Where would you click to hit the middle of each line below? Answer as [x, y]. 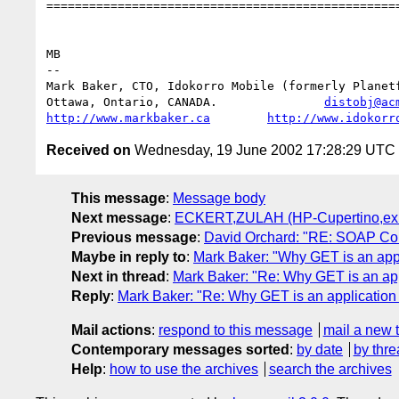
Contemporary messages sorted [180, 349]
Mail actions [111, 330]
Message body [219, 198]
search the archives [330, 369]
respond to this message [236, 330]
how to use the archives [184, 369]
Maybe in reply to [129, 256]
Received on [89, 150]
